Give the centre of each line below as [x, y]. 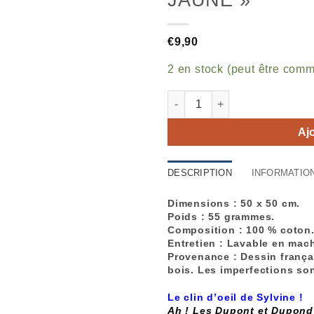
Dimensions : [204, 203]
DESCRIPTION [200, 172]
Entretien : [197, 243]
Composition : [207, 230]
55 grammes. [242, 217]
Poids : [188, 217]
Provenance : [204, 257]
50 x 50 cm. [271, 203]
